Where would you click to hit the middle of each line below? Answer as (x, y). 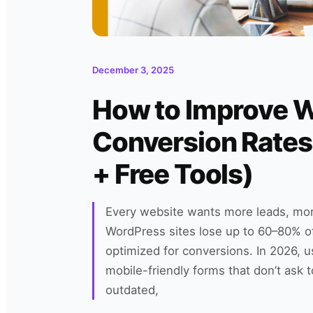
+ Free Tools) (173, 174)
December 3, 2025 (133, 70)
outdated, (132, 290)
